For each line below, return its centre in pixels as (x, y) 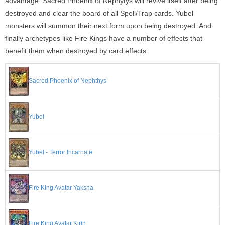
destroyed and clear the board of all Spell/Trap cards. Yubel (99, 13)
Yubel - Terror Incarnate (61, 152)
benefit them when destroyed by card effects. (77, 51)
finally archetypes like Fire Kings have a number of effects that (104, 38)
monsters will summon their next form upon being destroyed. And (108, 26)
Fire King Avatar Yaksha (61, 188)
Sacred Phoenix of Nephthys (68, 81)
